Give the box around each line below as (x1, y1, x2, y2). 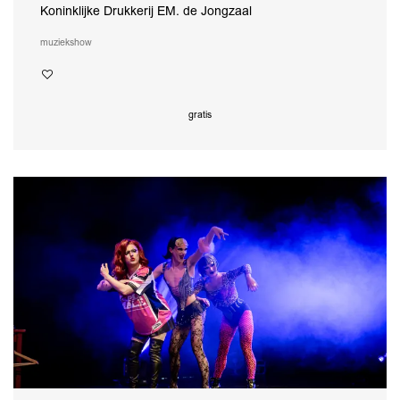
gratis (188, 109, 212, 121)
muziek (40, 37, 70, 49)
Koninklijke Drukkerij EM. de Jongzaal (40, 4, 252, 20)
